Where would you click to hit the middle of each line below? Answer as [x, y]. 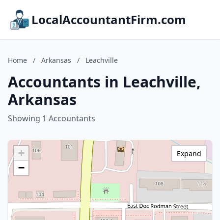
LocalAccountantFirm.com [109, 19]
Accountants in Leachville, [104, 82]
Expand [189, 153]
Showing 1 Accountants [52, 118]
